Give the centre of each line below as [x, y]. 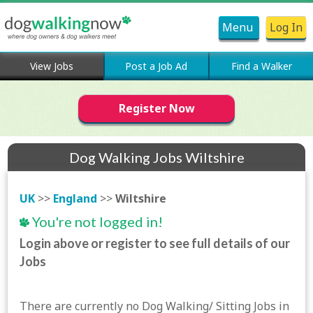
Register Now [156, 108]
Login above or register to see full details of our [155, 243]
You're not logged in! [96, 221]
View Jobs [51, 66]
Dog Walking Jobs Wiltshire [156, 157]
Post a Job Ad [156, 66]
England [75, 198]
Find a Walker [261, 66]
